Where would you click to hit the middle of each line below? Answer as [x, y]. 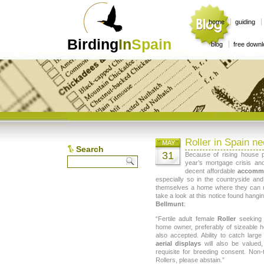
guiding [245, 22]
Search [90, 149]
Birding [93, 44]
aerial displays [178, 244]
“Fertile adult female [187, 219]
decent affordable [211, 171]
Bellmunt [169, 204]
